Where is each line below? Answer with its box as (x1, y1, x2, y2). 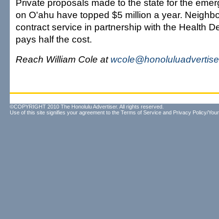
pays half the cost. (16, 34, 92, 44)
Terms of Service (121, 109, 161, 115)
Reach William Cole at (16, 54, 110, 65)
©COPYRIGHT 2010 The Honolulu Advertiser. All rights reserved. (10, 104, 164, 109)
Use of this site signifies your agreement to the (10, 109, 121, 115)
